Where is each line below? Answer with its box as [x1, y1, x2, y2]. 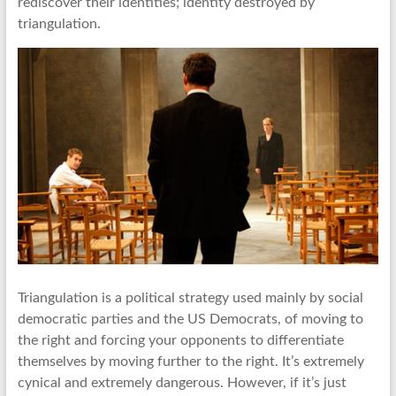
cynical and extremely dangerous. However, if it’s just [17, 376, 346, 391]
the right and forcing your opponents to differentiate [17, 333, 344, 348]
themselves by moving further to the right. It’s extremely [17, 354, 364, 369]
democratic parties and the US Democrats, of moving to [17, 312, 363, 327]
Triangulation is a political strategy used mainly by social [17, 291, 363, 306]
